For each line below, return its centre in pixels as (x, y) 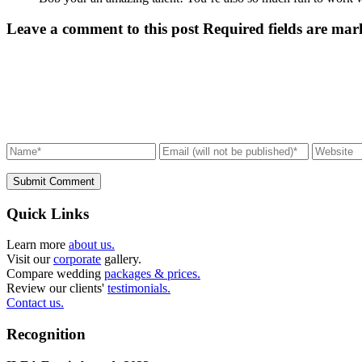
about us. (92, 245)
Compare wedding (55, 274)
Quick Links (48, 213)
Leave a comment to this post (105, 29)
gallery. (121, 259)
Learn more (38, 245)
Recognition (46, 335)
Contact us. (35, 303)
